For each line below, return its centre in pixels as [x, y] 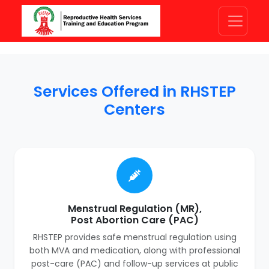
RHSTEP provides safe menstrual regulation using [134, 237]
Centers [134, 110]
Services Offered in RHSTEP [134, 92]
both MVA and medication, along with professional [134, 250]
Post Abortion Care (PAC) [134, 220]
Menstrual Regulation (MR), [134, 209]
